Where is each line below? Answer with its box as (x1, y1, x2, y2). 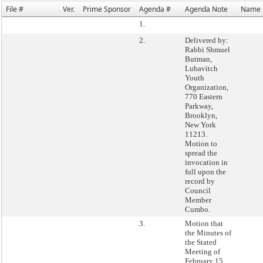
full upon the (185, 167, 226, 176)
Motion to (185, 139, 217, 148)
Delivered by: (185, 36, 228, 45)
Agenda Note (185, 4, 228, 14)
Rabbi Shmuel (185, 45, 230, 54)
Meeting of (185, 247, 220, 256)
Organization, (185, 83, 228, 92)
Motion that (185, 219, 223, 228)
